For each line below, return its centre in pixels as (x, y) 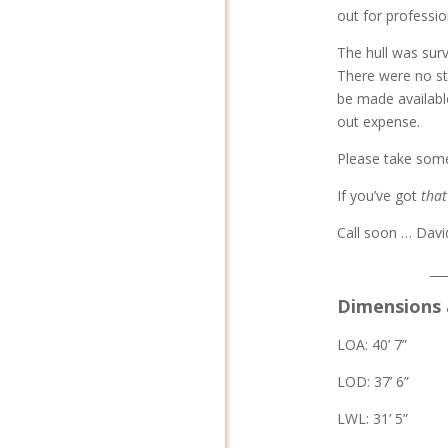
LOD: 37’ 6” (372, 382)
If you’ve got (378, 196)
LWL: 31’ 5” (372, 419)
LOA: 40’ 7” (371, 345)
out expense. (380, 122)
